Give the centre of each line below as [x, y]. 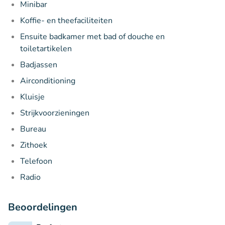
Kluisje [32, 97]
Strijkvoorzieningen [56, 113]
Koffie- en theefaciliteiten [66, 20]
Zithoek [34, 145]
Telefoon [36, 161]
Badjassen [39, 65]
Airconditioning [48, 81]
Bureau [33, 129]
